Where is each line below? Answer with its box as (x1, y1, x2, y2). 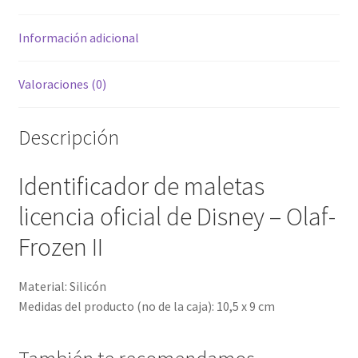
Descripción (18, 125, 119, 151)
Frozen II (18, 231, 103, 264)
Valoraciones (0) (18, 75, 106, 92)
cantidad (17, 8, 65, 25)
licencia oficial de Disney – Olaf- (18, 201, 336, 233)
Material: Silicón (18, 277, 106, 294)
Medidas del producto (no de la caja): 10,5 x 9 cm (18, 297, 275, 314)
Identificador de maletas (18, 170, 265, 203)
